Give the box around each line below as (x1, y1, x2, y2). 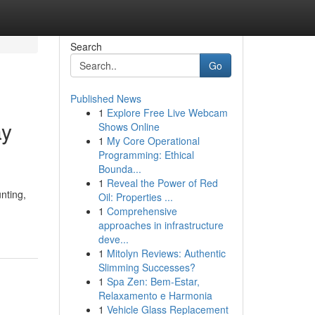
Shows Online (98, 120, 160, 134)
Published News (70, 91, 141, 105)
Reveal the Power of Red (106, 176, 218, 190)
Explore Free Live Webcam (106, 105, 228, 120)
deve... (98, 232, 129, 246)
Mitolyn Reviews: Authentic (106, 246, 226, 260)
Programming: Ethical (98, 148, 194, 162)
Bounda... (98, 162, 141, 176)
